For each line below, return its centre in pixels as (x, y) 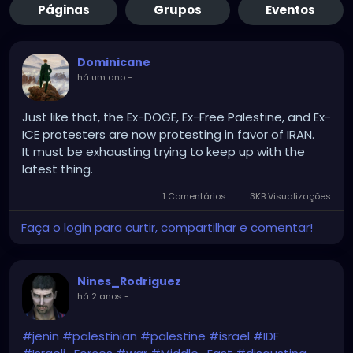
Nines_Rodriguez (129, 282)
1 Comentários (195, 197)
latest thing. (58, 169)
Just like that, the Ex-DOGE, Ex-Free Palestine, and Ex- (176, 117)
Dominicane (114, 63)
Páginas (63, 10)
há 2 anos (100, 297)
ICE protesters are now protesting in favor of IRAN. (168, 135)
